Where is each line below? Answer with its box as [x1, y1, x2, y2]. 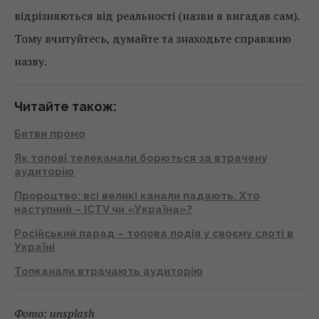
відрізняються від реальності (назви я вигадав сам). [14, 7, 299, 23]
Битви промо [14, 127, 85, 140]
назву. [14, 53, 47, 69]
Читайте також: [14, 98, 117, 114]
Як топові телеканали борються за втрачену [14, 151, 267, 164]
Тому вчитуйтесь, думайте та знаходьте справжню [14, 30, 291, 46]
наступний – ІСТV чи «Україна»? [14, 202, 192, 216]
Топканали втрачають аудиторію [14, 264, 203, 278]
